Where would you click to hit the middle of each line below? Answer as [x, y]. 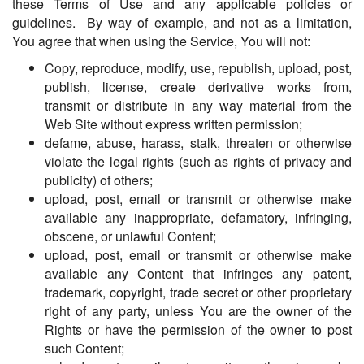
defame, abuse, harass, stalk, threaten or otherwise [198, 143]
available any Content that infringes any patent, [198, 274]
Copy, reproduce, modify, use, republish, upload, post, [198, 68]
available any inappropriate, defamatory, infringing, [198, 218]
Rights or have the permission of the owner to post [198, 330]
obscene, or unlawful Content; [130, 236]
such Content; [84, 349]
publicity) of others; [99, 180]
